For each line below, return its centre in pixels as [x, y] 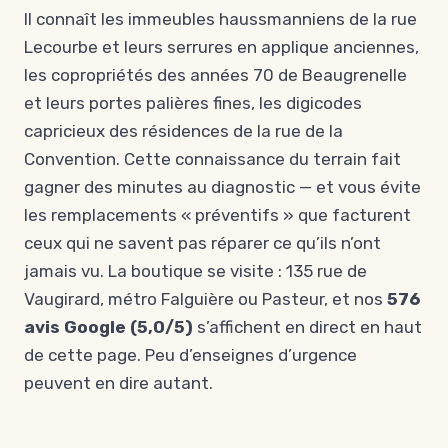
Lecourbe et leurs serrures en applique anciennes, [221, 47]
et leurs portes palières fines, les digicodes [193, 103]
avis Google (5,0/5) [108, 327]
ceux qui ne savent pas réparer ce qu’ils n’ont [202, 243]
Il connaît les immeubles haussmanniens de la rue [220, 19]
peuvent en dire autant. [118, 383]
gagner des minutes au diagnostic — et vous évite [222, 187]
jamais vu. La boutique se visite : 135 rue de [195, 271]
